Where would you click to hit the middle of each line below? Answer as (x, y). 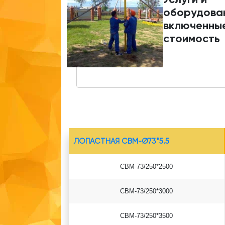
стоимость (191, 38)
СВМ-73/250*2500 (146, 166)
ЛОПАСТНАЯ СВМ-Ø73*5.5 (122, 141)
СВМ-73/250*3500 (146, 216)
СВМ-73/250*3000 (146, 191)
